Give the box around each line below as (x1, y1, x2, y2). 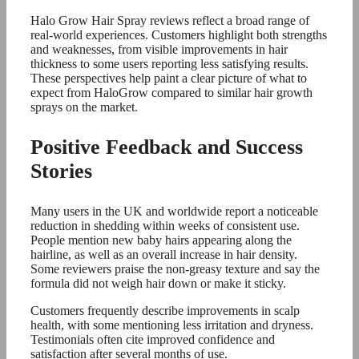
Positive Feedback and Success (30, 135, 303, 159)
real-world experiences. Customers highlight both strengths (30, 28, 327, 42)
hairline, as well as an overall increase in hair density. (30, 248, 297, 261)
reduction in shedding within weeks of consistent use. (30, 219, 300, 232)
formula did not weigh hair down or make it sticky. (30, 276, 286, 290)
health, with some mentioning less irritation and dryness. (30, 318, 313, 332)
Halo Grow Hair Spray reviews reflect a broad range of (30, 14, 309, 27)
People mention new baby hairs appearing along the (30, 233, 292, 247)
